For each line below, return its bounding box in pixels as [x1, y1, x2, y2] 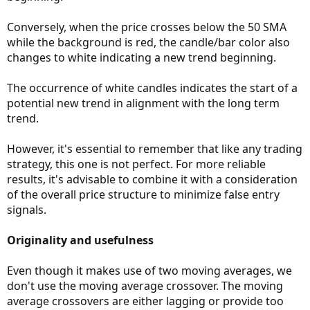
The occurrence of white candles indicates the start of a [7, 80, 298, 95]
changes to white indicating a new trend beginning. [7, 50, 276, 65]
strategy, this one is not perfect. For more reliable [7, 156, 266, 172]
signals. [7, 202, 46, 217]
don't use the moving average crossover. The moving [7, 278, 283, 293]
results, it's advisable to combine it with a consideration [7, 172, 298, 187]
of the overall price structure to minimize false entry [7, 187, 280, 202]
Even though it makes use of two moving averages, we [7, 263, 292, 278]
